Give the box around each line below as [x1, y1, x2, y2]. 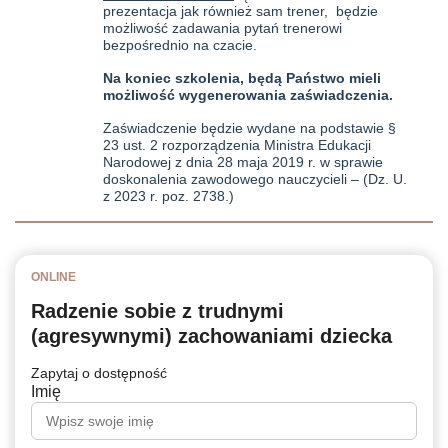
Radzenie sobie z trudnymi [31, 299, 284, 322]
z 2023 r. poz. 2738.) [103, 187, 234, 204]
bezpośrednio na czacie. [103, 36, 257, 53]
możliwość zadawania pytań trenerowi [103, 19, 342, 36]
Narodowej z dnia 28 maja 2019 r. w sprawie [103, 153, 383, 170]
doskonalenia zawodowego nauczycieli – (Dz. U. [103, 170, 407, 187]
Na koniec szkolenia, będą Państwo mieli [103, 69, 381, 86]
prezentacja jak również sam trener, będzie [103, 2, 378, 19]
